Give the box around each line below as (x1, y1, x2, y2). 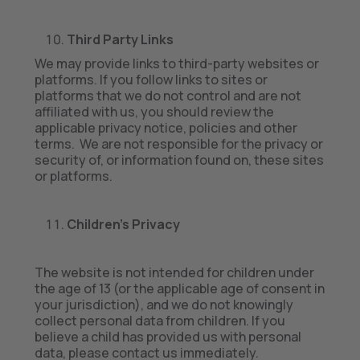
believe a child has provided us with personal (34, 328, 301, 346)
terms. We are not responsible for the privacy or (34, 135, 323, 153)
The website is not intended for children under (34, 264, 314, 281)
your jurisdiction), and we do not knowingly (34, 296, 293, 313)
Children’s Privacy (66, 215, 180, 233)
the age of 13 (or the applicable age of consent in (34, 280, 325, 297)
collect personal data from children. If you (34, 312, 285, 329)
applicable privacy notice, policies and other (34, 119, 297, 137)
